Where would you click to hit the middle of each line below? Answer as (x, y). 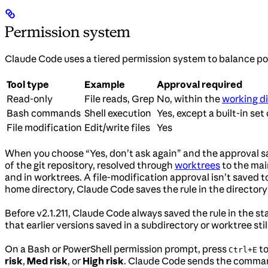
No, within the (189, 99)
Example (105, 85)
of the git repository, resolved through (90, 165)
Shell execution (118, 113)
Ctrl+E (243, 250)
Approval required (200, 85)
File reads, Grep (119, 99)
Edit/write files (117, 128)
